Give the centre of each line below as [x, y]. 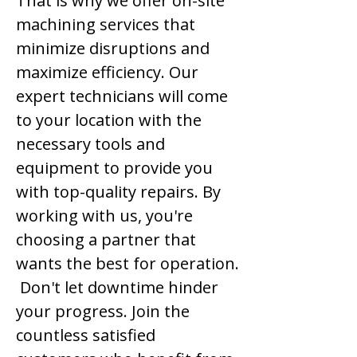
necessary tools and [90, 144]
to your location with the [109, 120]
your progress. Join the [103, 311]
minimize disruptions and [113, 48]
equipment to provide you [114, 168]
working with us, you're [104, 216]
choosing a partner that [106, 239]
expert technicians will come [122, 96]
